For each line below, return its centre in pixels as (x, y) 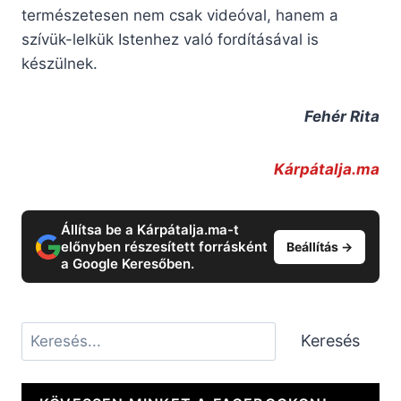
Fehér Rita (342, 117)
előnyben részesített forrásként (164, 247)
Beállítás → (320, 246)
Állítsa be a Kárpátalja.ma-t (150, 230)
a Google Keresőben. (128, 264)
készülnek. (60, 64)
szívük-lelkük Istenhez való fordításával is (170, 40)
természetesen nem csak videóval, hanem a (180, 16)
